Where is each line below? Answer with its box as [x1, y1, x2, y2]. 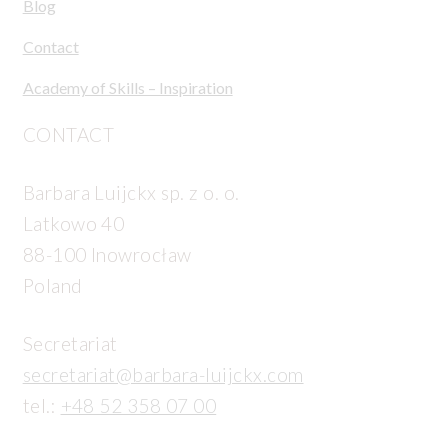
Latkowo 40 [22, 211, 125, 235]
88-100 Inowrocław [22, 242, 192, 266]
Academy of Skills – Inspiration [22, 77, 233, 97]
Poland [22, 273, 83, 297]
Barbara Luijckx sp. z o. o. [22, 180, 240, 204]
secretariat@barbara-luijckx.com [22, 362, 304, 386]
